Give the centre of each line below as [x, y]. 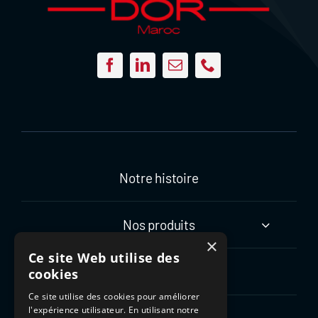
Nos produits [159, 224]
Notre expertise [159, 271]
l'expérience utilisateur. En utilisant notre [114, 310]
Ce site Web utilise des [104, 258]
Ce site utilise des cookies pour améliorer [114, 296]
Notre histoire [159, 177]
